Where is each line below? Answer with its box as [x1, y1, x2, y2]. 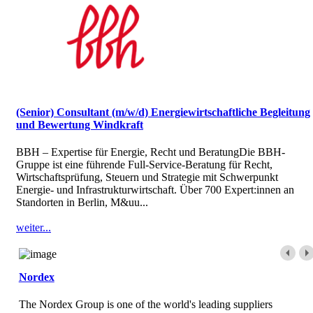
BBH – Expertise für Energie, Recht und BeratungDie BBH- [16, 145, 285, 158]
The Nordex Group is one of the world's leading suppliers [18, 298, 272, 310]
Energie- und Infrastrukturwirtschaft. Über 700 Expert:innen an [16, 183, 294, 196]
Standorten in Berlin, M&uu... [16, 196, 148, 208]
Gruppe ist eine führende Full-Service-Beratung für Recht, [16, 158, 272, 170]
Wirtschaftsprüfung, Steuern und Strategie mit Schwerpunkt [16, 170, 278, 183]
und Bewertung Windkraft [16, 118, 143, 131]
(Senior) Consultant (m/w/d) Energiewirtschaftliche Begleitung [16, 105, 310, 118]
